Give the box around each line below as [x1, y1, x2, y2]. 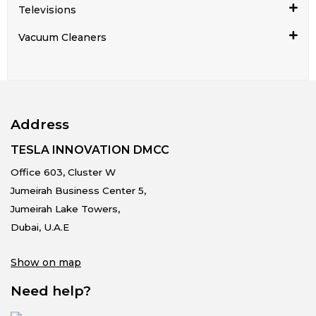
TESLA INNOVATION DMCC [11, 142, 169, 157]
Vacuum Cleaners [18, 31, 107, 44]
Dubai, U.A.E [11, 221, 69, 233]
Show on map [11, 255, 81, 269]
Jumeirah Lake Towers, [11, 202, 120, 214]
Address [11, 116, 69, 133]
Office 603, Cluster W [11, 166, 116, 178]
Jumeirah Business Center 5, [11, 184, 146, 196]
